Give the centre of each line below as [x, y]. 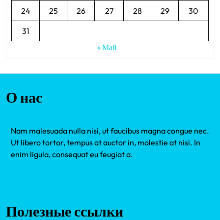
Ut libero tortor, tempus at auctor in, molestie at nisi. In [106, 142]
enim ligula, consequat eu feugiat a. [72, 154]
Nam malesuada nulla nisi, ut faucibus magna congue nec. [110, 131]
